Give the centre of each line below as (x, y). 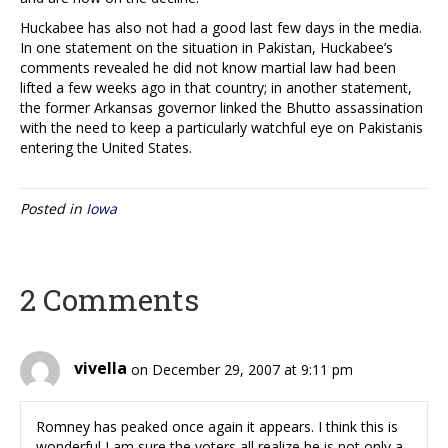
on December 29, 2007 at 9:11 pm (242, 369)
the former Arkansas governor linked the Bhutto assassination (221, 107)
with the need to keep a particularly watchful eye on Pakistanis (221, 127)
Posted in (53, 208)
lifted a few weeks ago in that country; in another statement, (216, 87)
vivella (100, 368)
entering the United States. (106, 147)
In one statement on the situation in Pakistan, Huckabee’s (206, 47)
